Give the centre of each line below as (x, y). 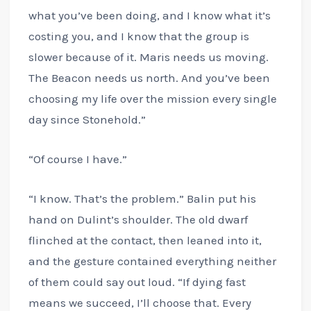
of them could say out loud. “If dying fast (137, 281)
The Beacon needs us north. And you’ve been (149, 77)
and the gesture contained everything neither (152, 261)
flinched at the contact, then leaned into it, (145, 240)
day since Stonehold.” (87, 119)
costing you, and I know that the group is (138, 36)
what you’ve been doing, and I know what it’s (149, 15)
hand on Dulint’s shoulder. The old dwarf (138, 219)
